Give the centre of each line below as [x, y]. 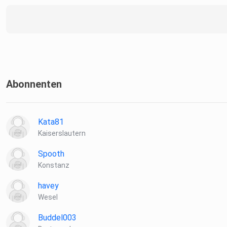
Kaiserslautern [62, 134]
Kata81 [51, 122]
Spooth [51, 154]
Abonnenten [34, 84]
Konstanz [54, 165]
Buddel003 [57, 218]
